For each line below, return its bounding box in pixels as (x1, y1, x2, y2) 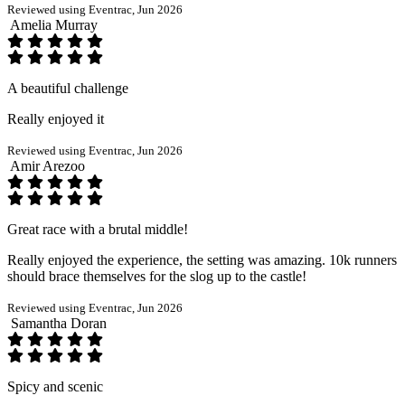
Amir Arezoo (10, 157, 85, 174)
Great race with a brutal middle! (7, 221, 188, 237)
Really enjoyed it (7, 110, 104, 127)
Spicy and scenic (7, 378, 103, 394)
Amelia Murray (10, 16, 98, 33)
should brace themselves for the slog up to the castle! (7, 268, 306, 284)
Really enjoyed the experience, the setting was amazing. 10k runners (7, 251, 397, 268)
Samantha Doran (11, 315, 107, 331)
